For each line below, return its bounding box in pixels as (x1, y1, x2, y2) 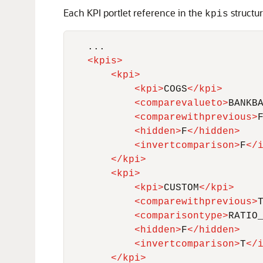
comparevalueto (140, 98, 222, 109)
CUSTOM (164, 183, 199, 193)
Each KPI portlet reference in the (63, 6, 205, 19)
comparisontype (140, 211, 222, 221)
